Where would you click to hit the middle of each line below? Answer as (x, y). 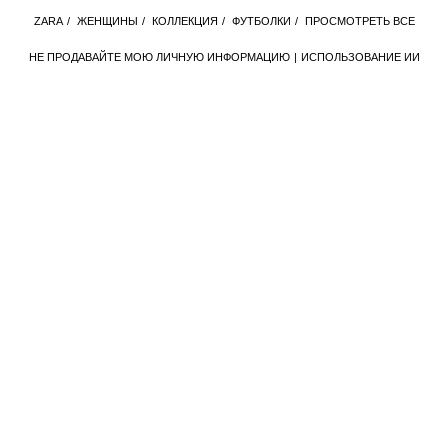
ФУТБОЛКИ (261, 21)
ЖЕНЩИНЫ (107, 21)
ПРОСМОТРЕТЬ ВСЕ (359, 21)
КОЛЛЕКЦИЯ (184, 21)
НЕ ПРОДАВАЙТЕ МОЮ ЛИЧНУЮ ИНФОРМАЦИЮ (159, 57)
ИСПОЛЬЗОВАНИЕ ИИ (360, 57)
